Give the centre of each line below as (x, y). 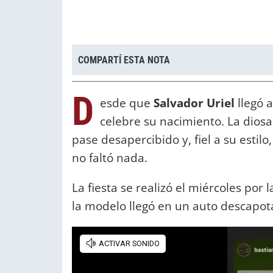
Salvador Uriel (194, 103)
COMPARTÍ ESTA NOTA (124, 60)
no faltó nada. (110, 158)
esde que (127, 103)
